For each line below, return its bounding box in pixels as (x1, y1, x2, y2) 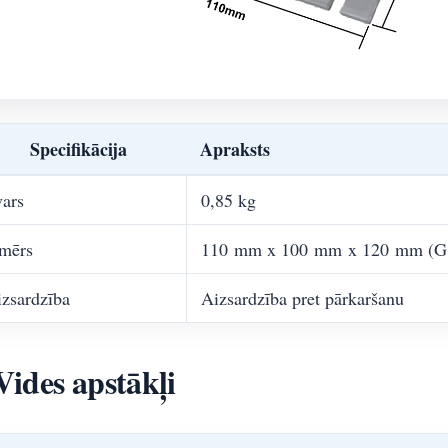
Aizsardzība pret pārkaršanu (201, 286, 404, 310)
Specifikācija (29, 136, 127, 162)
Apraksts (200, 136, 270, 162)
